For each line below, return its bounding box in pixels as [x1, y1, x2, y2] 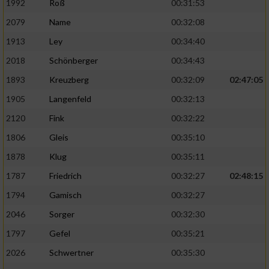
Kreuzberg [49, 74, 89, 85]
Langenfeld [49, 94, 91, 104]
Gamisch [49, 190, 82, 201]
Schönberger [49, 55, 98, 66]
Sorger [49, 209, 74, 220]
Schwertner [49, 247, 94, 258]
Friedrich [49, 171, 82, 181]
